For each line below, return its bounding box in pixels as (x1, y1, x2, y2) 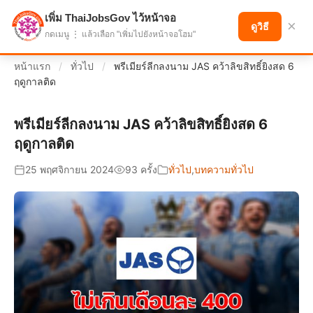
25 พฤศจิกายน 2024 (25, 163, 114, 175)
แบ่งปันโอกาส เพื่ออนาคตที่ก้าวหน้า (42, 17, 192, 29)
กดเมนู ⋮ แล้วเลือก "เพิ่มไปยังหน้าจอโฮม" (45, 29, 196, 39)
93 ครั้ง (125, 163, 157, 175)
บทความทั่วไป (194, 163, 254, 175)
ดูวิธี (251, 21, 269, 32)
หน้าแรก (14, 60, 50, 72)
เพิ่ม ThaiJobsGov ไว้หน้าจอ (45, 12, 176, 24)
